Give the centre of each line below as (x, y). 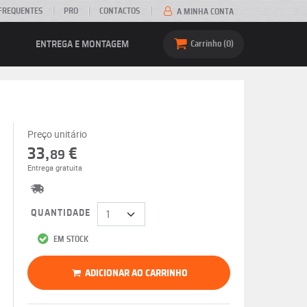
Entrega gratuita (54, 168)
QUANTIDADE (60, 213)
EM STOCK (70, 239)
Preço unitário (57, 134)
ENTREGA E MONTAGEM (82, 44)
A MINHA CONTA (204, 11)
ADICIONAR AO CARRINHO (137, 273)
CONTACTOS (120, 11)
